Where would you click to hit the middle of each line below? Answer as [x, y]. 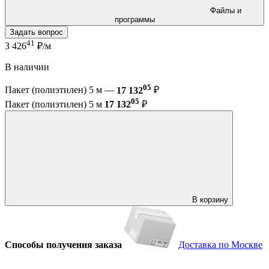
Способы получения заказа [63, 244]
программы [134, 19]
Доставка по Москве [220, 244]
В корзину [210, 199]
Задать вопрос [36, 32]
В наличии [27, 67]
